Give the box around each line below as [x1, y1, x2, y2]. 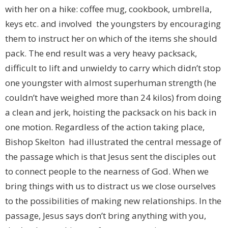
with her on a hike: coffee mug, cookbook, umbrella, [5, 3, 212, 15]
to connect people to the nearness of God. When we [5, 165, 209, 178]
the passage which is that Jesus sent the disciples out [5, 151, 216, 163]
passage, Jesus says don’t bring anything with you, [5, 210, 206, 222]
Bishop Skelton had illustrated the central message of [5, 136, 221, 148]
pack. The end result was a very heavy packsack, [5, 47, 197, 60]
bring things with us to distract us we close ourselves [5, 180, 216, 192]
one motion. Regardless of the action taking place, [5, 121, 205, 133]
